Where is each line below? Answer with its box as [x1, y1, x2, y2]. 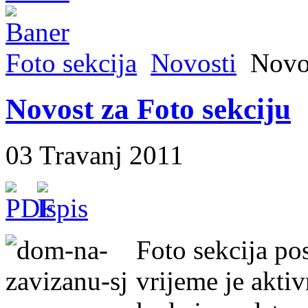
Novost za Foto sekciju [5, 92, 291, 125]
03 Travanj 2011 [5, 140, 184, 170]
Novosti [151, 48, 236, 78]
